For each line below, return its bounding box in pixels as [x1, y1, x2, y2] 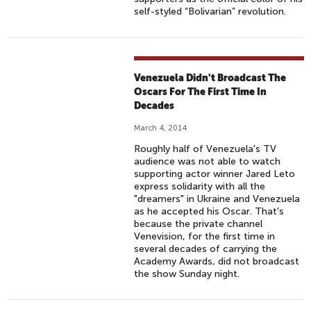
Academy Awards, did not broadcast [134, 255, 300, 267]
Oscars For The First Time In [134, 86, 267, 97]
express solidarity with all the [134, 180, 266, 192]
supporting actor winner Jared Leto [134, 168, 296, 180]
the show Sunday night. [134, 268, 240, 280]
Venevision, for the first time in [134, 230, 276, 242]
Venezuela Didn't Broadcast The [134, 72, 287, 83]
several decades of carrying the [134, 243, 278, 255]
